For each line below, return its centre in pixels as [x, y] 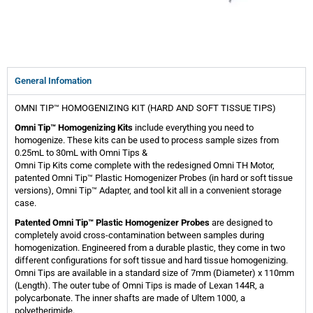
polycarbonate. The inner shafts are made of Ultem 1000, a [130, 298]
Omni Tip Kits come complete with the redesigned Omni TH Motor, [145, 166]
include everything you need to [193, 128]
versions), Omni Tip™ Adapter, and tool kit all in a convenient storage [148, 191]
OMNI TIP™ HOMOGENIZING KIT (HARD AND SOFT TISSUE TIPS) [145, 108]
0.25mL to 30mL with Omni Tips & [81, 153]
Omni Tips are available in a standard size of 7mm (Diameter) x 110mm [154, 273]
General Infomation [53, 81]
